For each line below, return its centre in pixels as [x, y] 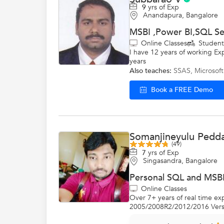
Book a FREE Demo [182, 90]
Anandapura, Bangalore [180, 15]
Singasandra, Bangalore [180, 161]
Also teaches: [150, 71]
